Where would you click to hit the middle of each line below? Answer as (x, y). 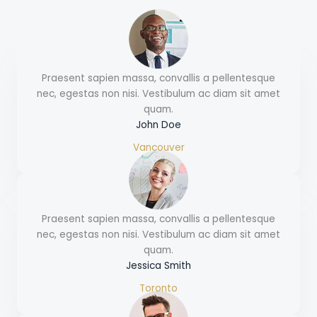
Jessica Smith (158, 266)
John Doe (158, 125)
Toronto (158, 289)
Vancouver (158, 148)
